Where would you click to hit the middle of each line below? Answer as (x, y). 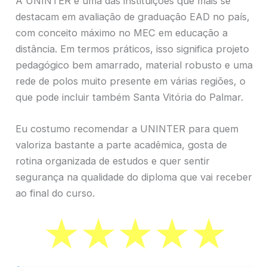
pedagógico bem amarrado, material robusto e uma (134, 65)
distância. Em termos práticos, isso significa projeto (132, 49)
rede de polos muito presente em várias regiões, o (131, 81)
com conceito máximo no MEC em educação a (122, 33)
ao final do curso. (55, 193)
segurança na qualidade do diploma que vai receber (134, 177)
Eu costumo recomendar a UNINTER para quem (127, 129)
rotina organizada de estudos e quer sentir (113, 161)
